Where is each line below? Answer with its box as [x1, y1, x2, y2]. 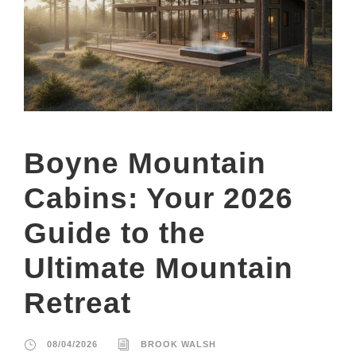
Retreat [24, 287, 131, 320]
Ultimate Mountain [24, 252, 293, 285]
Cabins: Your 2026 [24, 182, 293, 215]
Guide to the [24, 217, 206, 250]
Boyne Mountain [24, 147, 266, 180]
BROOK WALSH [141, 339, 216, 350]
